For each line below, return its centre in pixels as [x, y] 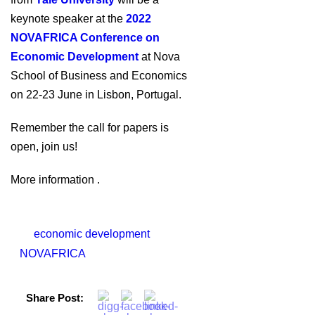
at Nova [159, 57]
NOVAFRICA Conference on [85, 38]
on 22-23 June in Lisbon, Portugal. [96, 95]
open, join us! [44, 147]
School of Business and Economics [99, 76]
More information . [55, 180]
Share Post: [55, 298]
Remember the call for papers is [90, 128]
